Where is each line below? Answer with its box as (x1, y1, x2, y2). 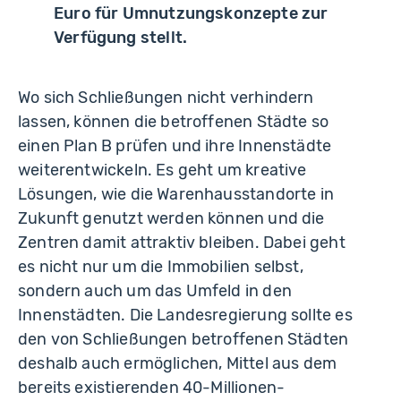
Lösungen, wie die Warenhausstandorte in (18, 184, 335, 205)
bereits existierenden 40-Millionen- (18, 378, 286, 398)
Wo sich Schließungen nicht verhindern (18, 88, 314, 108)
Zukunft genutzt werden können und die (18, 209, 325, 229)
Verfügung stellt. (54, 28, 188, 48)
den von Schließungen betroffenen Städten (18, 329, 349, 350)
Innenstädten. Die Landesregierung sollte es (18, 305, 353, 326)
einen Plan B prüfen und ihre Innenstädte (18, 136, 332, 157)
